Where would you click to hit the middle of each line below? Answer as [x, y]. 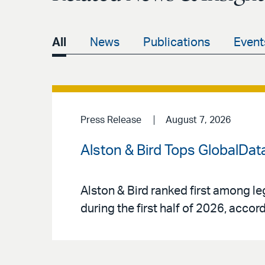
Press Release [111, 120]
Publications [177, 43]
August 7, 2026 [198, 120]
